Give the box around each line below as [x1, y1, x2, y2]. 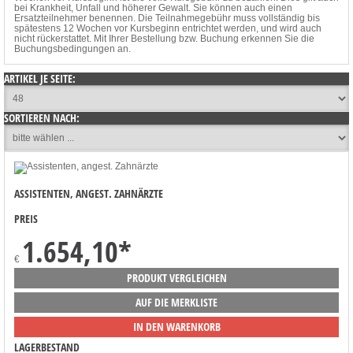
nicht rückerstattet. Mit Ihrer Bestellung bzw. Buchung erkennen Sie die [14, 32, 314, 44]
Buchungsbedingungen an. [14, 43, 131, 54]
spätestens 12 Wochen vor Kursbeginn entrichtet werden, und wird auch [14, 22, 321, 34]
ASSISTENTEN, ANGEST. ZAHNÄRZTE [14, 186, 163, 202]
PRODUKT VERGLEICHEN [126, 270, 227, 286]
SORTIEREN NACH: [4, 110, 80, 125]
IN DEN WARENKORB [132, 319, 221, 335]
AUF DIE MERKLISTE [136, 295, 217, 310]
